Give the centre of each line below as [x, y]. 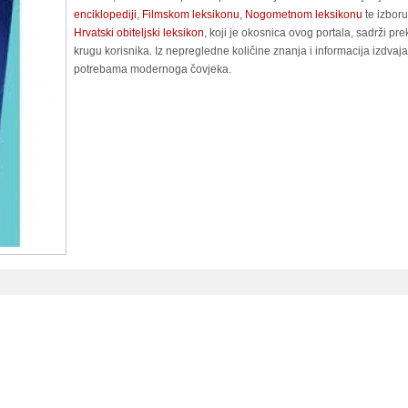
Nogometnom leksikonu [304, 15]
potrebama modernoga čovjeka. [153, 69]
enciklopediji [105, 15]
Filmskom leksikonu [191, 15]
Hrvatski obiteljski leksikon [139, 33]
